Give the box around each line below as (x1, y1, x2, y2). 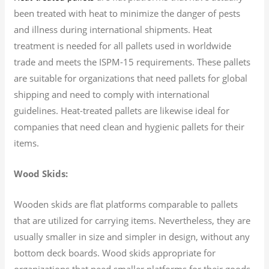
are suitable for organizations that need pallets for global (14, 71, 248, 84)
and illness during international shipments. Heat (14, 23, 213, 35)
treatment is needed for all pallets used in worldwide (14, 39, 232, 52)
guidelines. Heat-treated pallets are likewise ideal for (14, 104, 230, 116)
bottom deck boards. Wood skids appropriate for (14, 246, 216, 259)
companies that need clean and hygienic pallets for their (14, 120, 245, 133)
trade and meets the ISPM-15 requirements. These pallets (14, 55, 251, 68)
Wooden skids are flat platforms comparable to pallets (14, 198, 238, 210)
